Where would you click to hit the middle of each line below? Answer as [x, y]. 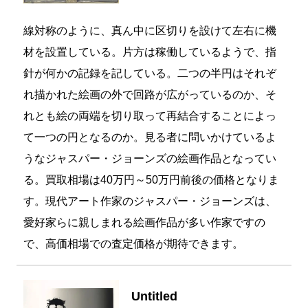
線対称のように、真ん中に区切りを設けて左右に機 [150, 31]
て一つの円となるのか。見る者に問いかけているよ [150, 137]
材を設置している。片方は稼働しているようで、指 [150, 52]
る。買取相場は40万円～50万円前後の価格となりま [151, 180]
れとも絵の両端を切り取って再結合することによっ [150, 116]
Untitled [155, 297]
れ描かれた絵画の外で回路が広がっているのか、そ [150, 95]
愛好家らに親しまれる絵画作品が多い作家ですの [144, 223]
